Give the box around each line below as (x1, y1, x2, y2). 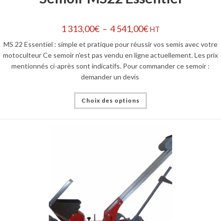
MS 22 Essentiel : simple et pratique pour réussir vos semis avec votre (3, 40, 218, 48)
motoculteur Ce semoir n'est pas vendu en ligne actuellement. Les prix (3, 51, 218, 59)
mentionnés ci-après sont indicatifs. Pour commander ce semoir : (11, 62, 210, 70)
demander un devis (80, 73, 141, 81)
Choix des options (81, 97, 140, 104)
